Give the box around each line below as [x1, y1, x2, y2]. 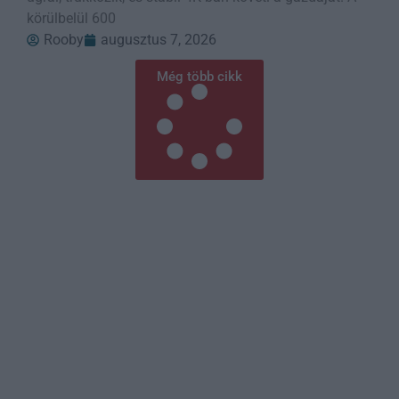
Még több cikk [157, 69, 242, 85]
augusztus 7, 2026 [101, 31, 216, 49]
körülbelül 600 [27, 10, 116, 28]
